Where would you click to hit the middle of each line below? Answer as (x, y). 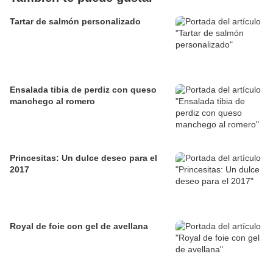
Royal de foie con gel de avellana (79, 226)
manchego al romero (52, 101)
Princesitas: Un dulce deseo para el (83, 158)
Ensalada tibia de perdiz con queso (83, 90)
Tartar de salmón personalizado (75, 22)
